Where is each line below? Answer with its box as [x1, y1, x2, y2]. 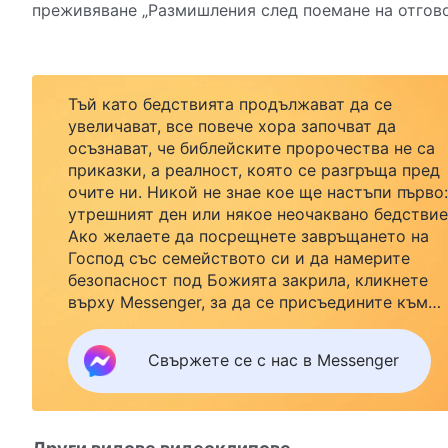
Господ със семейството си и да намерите [68, 247, 410, 268]
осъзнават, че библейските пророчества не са [68, 137, 435, 158]
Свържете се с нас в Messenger [148, 350, 399, 371]
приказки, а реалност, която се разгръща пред [68, 159, 440, 180]
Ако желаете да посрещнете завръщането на [68, 225, 429, 246]
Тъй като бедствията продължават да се [68, 93, 392, 114]
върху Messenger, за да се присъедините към [68, 291, 428, 312]
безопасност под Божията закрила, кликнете [68, 269, 428, 290]
